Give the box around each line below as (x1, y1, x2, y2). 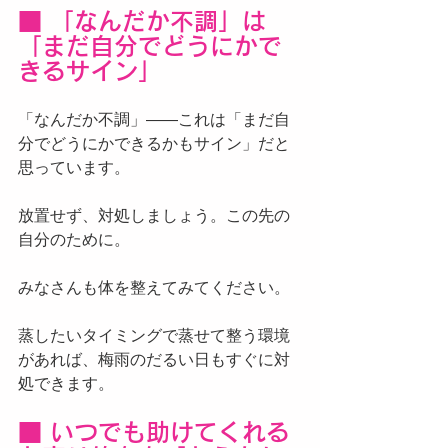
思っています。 (18, 159, 130, 176)
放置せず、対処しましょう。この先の (18, 207, 290, 224)
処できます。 (18, 375, 114, 392)
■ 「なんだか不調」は (18, 9, 266, 33)
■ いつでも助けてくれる (18, 420, 290, 444)
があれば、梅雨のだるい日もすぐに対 (18, 351, 290, 368)
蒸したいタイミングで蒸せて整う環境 (18, 327, 290, 344)
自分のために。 (18, 231, 130, 248)
